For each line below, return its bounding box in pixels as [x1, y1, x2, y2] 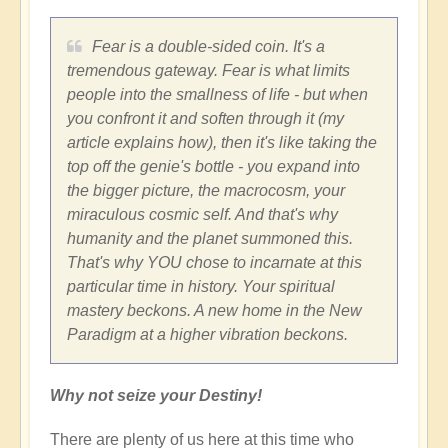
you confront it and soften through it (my [67, 110, 344, 127]
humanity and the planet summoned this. [67, 230, 353, 247]
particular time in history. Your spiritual [67, 278, 335, 295]
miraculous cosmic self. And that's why [67, 206, 338, 223]
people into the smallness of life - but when [67, 86, 368, 103]
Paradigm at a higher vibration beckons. [67, 326, 348, 343]
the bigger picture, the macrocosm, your [67, 182, 345, 199]
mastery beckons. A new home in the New [67, 302, 362, 319]
